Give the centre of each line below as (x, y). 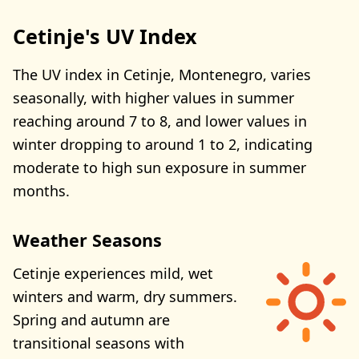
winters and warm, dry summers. (125, 297)
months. (41, 190)
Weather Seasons (87, 240)
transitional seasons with (99, 343)
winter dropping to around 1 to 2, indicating (163, 144)
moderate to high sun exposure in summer (159, 167)
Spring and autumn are (91, 320)
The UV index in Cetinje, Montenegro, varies (162, 74)
